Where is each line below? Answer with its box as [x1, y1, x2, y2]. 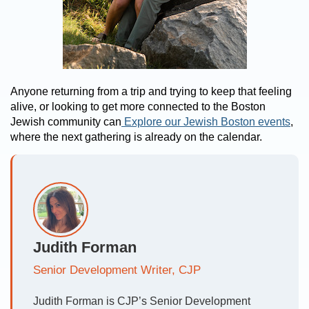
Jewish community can [10, 116, 121, 128]
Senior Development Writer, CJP [33, 263, 201, 277]
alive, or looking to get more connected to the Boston [10, 101, 266, 113]
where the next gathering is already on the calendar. [10, 131, 262, 143]
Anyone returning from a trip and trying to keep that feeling [10, 86, 292, 98]
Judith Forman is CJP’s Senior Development [33, 295, 250, 308]
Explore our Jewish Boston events [124, 116, 290, 128]
